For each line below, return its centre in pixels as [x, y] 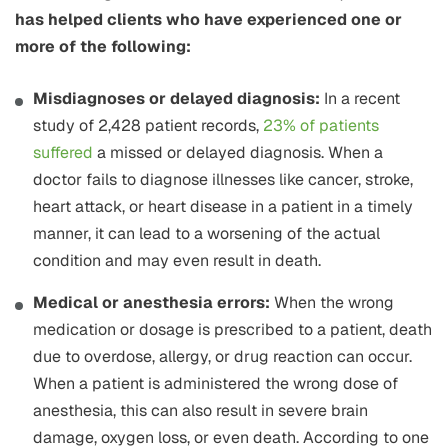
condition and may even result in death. [177, 261]
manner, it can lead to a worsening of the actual [206, 234]
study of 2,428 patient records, [146, 126]
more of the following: [103, 47]
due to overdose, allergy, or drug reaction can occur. [222, 357]
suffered [63, 153]
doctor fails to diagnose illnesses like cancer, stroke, [223, 180]
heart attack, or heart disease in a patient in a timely [223, 207]
